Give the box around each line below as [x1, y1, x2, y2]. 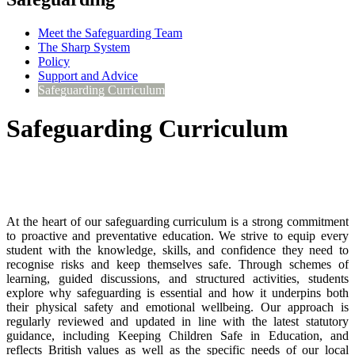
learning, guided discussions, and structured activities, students [6, 271, 349, 285]
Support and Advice [38, 68, 138, 82]
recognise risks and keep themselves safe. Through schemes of [6, 257, 349, 271]
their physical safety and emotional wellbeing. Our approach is [6, 300, 349, 314]
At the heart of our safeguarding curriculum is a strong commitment [6, 214, 349, 228]
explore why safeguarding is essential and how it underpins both [6, 285, 349, 300]
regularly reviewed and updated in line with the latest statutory [6, 314, 349, 328]
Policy [38, 54, 70, 68]
